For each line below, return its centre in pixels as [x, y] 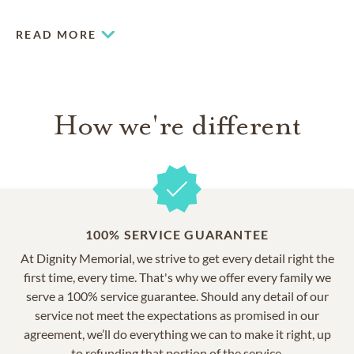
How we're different [177, 125]
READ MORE [56, 34]
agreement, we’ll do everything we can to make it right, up [177, 333]
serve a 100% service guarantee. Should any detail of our [177, 296]
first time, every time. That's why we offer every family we [177, 277]
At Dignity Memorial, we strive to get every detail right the [177, 258]
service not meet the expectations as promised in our [177, 314]
